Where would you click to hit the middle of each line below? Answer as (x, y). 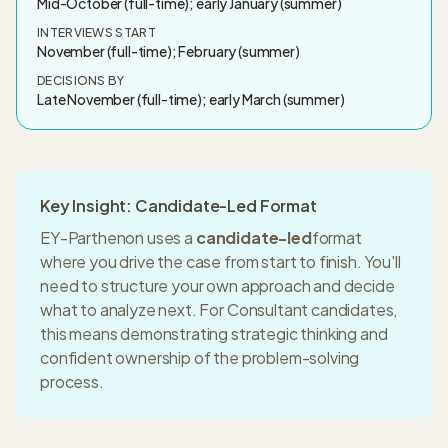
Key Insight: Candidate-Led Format (178, 205)
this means (79, 333)
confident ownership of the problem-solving (200, 357)
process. (72, 381)
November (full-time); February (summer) (168, 51)
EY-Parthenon (92, 237)
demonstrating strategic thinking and (254, 333)
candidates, (353, 309)
